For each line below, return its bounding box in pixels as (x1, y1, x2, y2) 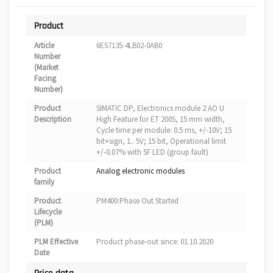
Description (34, 114, 71, 125)
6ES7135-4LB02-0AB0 (96, 40, 162, 51)
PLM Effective (34, 236, 78, 247)
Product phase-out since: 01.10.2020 (96, 236, 213, 247)
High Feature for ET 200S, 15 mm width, (96, 114, 225, 125)
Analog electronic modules (96, 166, 185, 177)
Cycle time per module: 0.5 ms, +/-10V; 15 (96, 125, 232, 136)
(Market (34, 62, 58, 73)
